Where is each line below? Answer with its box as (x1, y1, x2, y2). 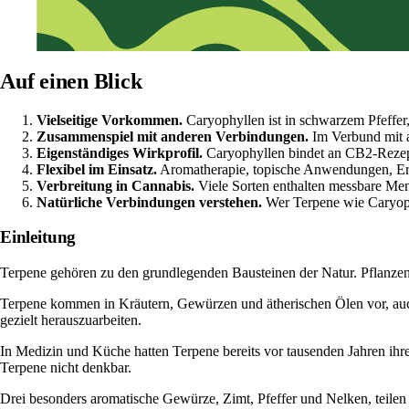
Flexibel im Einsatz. (37, 161, 157, 177)
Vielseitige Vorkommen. (37, 111, 183, 128)
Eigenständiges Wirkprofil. (37, 144, 203, 161)
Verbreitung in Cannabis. (37, 177, 194, 194)
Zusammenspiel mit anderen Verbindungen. (37, 128, 309, 144)
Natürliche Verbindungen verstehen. (37, 194, 262, 210)
